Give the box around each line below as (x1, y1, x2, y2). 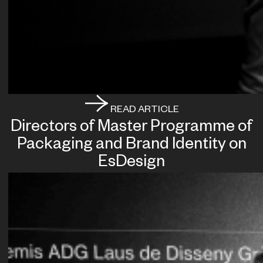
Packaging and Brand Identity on (16, 137, 247, 155)
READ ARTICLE (108, 105, 179, 116)
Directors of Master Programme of (11, 119, 252, 137)
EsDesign (98, 154, 165, 173)
